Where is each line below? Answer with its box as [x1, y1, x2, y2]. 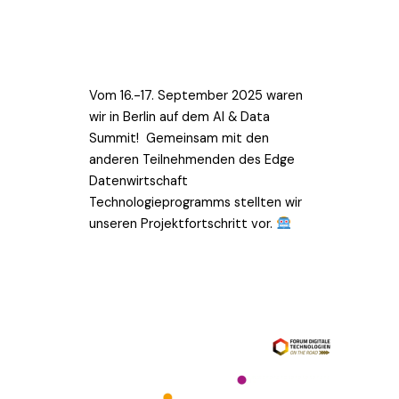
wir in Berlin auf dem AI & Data [89, 108, 270, 126]
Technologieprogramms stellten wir [89, 193, 302, 211]
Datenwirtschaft [89, 172, 188, 190]
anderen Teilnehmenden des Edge [89, 151, 295, 168]
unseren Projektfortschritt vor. [89, 215, 276, 232]
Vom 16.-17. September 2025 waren [89, 86, 303, 104]
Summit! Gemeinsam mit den [89, 129, 269, 147]
